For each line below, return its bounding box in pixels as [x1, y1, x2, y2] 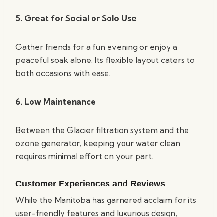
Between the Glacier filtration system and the [15, 125, 189, 135]
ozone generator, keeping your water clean [15, 138, 180, 148]
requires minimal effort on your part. [15, 151, 153, 161]
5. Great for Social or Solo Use [15, 13, 137, 23]
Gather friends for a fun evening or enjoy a [15, 42, 177, 52]
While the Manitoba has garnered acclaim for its [15, 195, 196, 205]
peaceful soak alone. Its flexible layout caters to [15, 55, 195, 65]
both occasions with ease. [15, 68, 110, 78]
